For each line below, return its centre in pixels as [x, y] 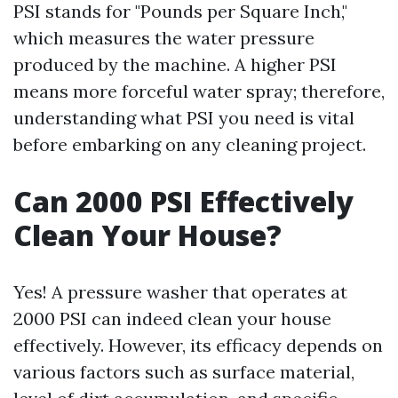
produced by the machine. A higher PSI [175, 64]
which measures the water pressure [164, 38]
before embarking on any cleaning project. [190, 144]
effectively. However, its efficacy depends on [198, 345]
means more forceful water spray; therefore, [199, 91]
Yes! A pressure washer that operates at [180, 292]
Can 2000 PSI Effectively [183, 201]
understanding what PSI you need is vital [184, 118]
